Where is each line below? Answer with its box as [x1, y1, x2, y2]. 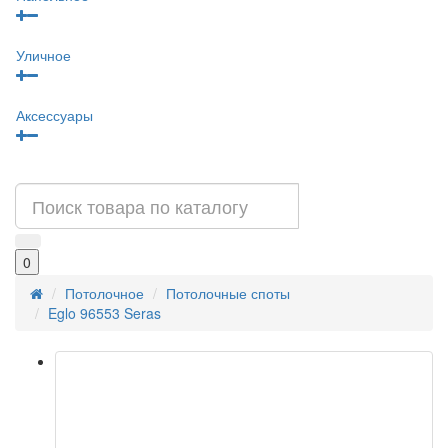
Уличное [16, 44, 71, 65]
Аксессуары [16, 104, 93, 125]
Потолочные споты [166, 283, 290, 303]
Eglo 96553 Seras [48, 303, 161, 323]
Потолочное [65, 283, 144, 303]
